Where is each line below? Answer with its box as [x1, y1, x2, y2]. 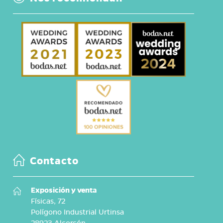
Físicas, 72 [31, 197, 66, 206]
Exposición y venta [31, 186, 97, 195]
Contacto [27, 154, 79, 168]
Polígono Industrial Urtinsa [31, 208, 124, 217]
